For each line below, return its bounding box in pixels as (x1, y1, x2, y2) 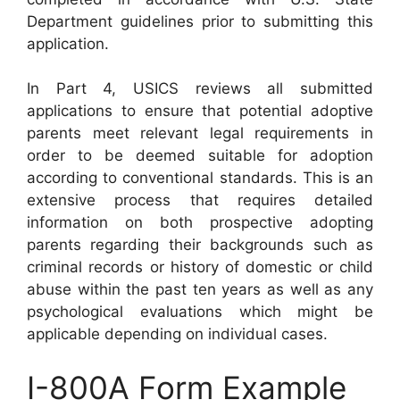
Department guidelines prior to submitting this (27, 12, 373, 30)
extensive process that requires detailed (27, 191, 373, 210)
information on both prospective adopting (27, 213, 373, 232)
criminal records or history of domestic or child (27, 258, 373, 277)
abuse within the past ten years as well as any (27, 280, 373, 299)
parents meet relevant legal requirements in (27, 124, 373, 143)
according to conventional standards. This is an (27, 169, 373, 187)
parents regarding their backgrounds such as (27, 236, 373, 254)
